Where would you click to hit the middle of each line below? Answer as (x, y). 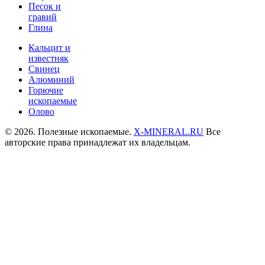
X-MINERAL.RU (169, 132)
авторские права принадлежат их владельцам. (98, 142)
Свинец (44, 69)
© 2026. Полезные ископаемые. (69, 132)
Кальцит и (49, 48)
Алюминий (51, 80)
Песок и (45, 6)
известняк (49, 58)
